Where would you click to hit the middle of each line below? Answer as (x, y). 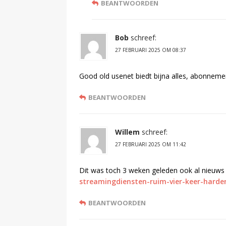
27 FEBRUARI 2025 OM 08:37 (151, 50)
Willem (127, 132)
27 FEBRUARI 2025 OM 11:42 (151, 144)
